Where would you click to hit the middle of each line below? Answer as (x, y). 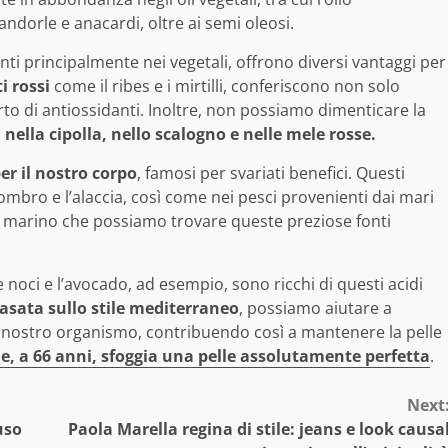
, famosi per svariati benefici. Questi (271, 173)
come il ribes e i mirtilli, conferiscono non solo (225, 86)
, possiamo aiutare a (315, 308)
